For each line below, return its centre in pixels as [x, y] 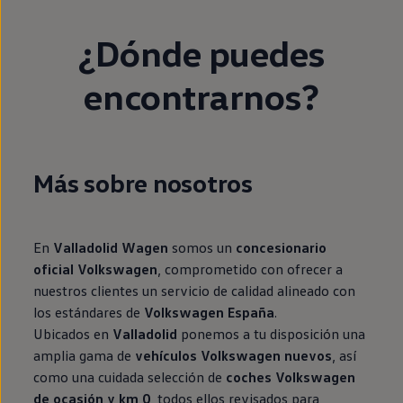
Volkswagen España [210, 312]
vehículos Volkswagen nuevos [234, 355]
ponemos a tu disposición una [272, 333]
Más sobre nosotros [143, 182]
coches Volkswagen [291, 376]
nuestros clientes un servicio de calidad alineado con [195, 290]
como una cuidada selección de [130, 376]
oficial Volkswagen [96, 269]
